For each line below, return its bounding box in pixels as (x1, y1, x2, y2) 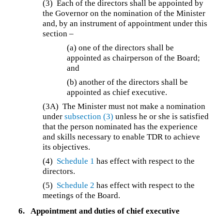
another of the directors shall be (79, 77, 188, 87)
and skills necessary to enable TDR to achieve (43, 132, 201, 141)
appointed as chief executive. (67, 87, 168, 97)
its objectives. (43, 142, 91, 152)
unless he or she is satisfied (113, 111, 209, 121)
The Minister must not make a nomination (62, 101, 206, 111)
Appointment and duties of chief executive (30, 206, 180, 216)
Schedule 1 (57, 156, 95, 166)
